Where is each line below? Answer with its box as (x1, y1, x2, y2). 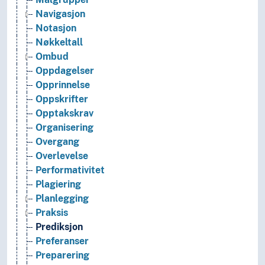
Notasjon (35, 22, 76, 34)
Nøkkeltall (35, 37, 83, 49)
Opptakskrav (35, 108, 93, 119)
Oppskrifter (35, 93, 88, 105)
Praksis (35, 207, 68, 219)
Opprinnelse (35, 79, 90, 91)
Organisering (35, 122, 93, 134)
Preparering (35, 250, 89, 261)
